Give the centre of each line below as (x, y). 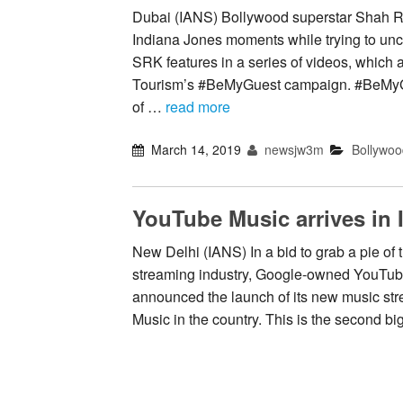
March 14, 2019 (197, 150)
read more (198, 107)
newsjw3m (293, 150)
